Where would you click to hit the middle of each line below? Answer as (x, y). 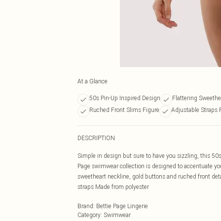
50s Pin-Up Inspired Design (125, 98)
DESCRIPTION (96, 138)
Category (89, 215)
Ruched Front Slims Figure (124, 110)
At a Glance (92, 81)
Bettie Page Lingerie (122, 206)
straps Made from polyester (113, 187)
